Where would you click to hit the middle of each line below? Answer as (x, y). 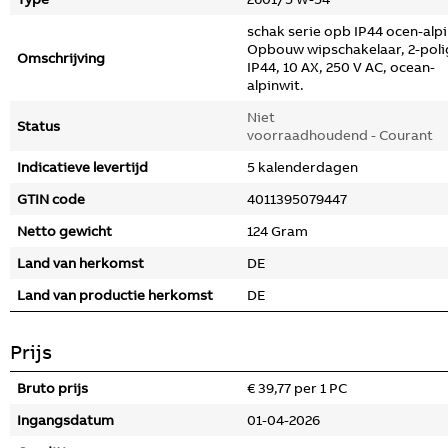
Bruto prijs (52, 388)
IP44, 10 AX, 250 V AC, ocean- (341, 67)
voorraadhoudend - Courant (340, 135)
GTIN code (51, 199)
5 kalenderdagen (302, 167)
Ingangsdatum (65, 420)
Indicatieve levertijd (82, 167)
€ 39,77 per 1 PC (297, 388)
